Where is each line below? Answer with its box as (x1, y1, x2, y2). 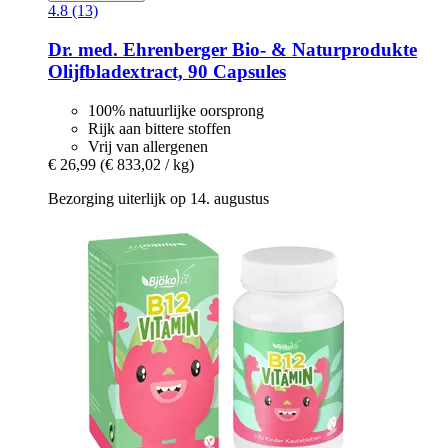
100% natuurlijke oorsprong (88, 101, 264, 119)
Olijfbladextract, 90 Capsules (48, 61, 286, 83)
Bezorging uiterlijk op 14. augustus (48, 189, 269, 207)
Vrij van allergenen (88, 137, 208, 155)
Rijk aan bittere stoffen (88, 119, 231, 137)
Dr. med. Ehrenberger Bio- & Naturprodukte (48, 39, 417, 61)
